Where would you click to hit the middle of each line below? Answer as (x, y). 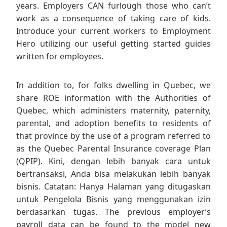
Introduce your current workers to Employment (113, 31)
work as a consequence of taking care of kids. (113, 18)
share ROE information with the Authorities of (113, 98)
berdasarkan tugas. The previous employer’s (113, 212)
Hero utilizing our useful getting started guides (113, 44)
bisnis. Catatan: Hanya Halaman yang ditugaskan (113, 187)
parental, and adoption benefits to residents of (113, 123)
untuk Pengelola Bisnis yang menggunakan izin (113, 199)
